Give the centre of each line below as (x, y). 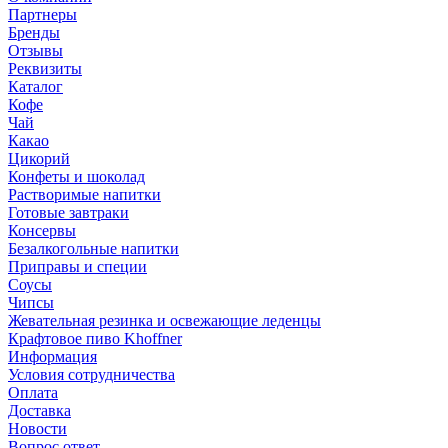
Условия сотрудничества (91, 374)
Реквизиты (45, 68)
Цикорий (39, 158)
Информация (52, 356)
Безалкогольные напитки (93, 248)
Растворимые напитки (84, 194)
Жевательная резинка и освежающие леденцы (164, 320)
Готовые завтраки (68, 212)
